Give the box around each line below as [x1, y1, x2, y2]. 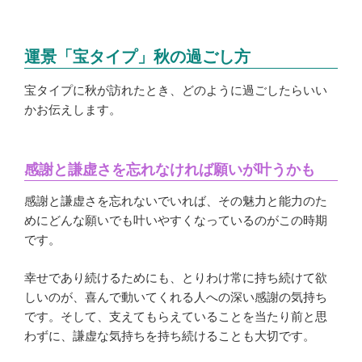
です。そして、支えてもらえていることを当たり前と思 [24, 309, 327, 323]
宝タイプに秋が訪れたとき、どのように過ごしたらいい [24, 83, 327, 98]
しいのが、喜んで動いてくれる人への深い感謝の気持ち [24, 289, 327, 304]
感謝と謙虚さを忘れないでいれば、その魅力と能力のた [24, 194, 327, 208]
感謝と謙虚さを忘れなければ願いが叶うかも [24, 161, 315, 178]
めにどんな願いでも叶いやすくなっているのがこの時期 [24, 213, 327, 228]
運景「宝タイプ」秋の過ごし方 [24, 48, 250, 66]
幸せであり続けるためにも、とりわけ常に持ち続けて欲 [24, 270, 327, 284]
